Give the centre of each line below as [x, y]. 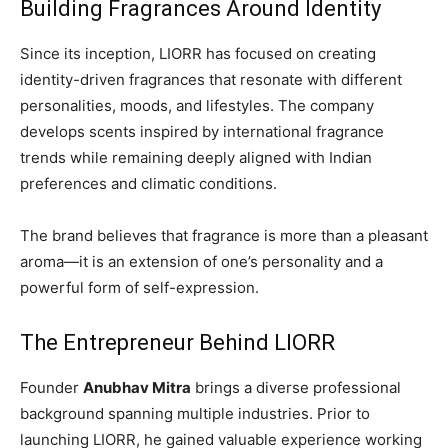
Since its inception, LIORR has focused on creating [198, 54]
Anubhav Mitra [137, 388]
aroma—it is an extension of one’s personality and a [201, 262]
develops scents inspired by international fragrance [202, 132]
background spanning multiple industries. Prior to [195, 414]
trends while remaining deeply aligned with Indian [196, 158]
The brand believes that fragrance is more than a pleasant [224, 236]
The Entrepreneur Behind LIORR [177, 343]
